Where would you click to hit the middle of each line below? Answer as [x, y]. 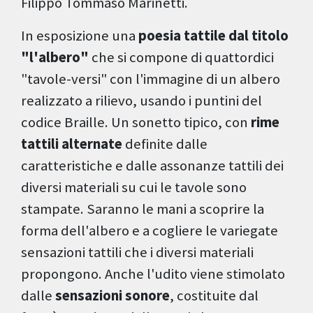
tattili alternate [72, 144]
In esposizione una [80, 36]
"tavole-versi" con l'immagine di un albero [151, 79]
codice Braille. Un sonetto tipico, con [134, 123]
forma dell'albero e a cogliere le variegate [150, 231]
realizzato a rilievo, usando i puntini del [141, 101]
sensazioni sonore [112, 296]
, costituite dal [214, 296]
